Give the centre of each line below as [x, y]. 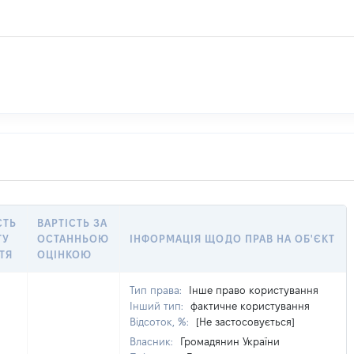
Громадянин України [230, 341]
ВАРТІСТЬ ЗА [73, 223]
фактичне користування [250, 306]
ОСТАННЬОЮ [73, 239]
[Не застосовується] [245, 322]
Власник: [153, 341]
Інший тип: [158, 306]
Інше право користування [254, 290]
